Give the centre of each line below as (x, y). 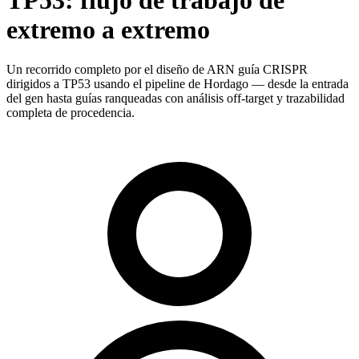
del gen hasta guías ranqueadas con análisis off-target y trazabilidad (175, 98)
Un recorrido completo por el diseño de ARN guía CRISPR (157, 69)
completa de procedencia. (71, 112)
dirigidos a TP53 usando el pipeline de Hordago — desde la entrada (177, 83)
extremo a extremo (108, 30)
